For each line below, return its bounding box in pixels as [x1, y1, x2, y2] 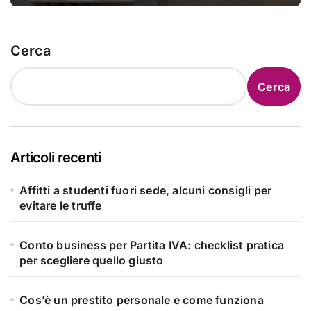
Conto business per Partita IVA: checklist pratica [19, 238, 285, 253]
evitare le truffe [19, 199, 102, 213]
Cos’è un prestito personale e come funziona [19, 293, 264, 308]
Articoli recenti [10, 149, 101, 167]
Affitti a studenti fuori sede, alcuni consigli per [19, 183, 272, 198]
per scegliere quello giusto [19, 253, 164, 268]
